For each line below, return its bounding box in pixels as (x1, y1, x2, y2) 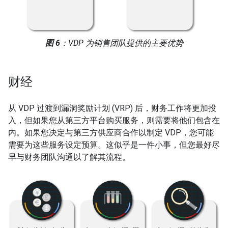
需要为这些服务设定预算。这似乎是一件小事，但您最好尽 (8, 140, 220, 150)
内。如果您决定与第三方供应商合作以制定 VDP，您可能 (8, 128, 214, 138)
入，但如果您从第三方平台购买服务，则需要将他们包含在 (8, 116, 220, 126)
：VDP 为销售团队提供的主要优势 (60, 38, 183, 48)
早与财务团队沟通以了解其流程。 (8, 152, 130, 162)
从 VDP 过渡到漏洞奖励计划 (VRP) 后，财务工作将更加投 (8, 103, 216, 113)
